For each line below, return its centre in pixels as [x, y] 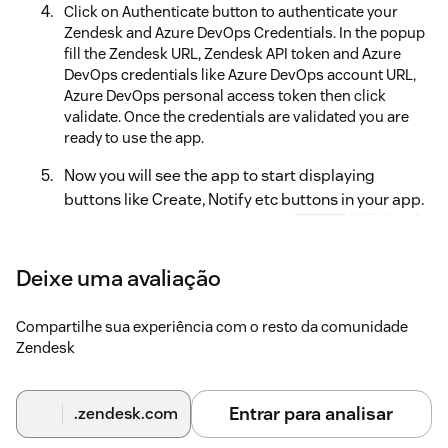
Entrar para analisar [311, 414]
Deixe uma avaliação [118, 278]
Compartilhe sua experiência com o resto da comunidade [212, 327]
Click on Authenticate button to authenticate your [231, 12]
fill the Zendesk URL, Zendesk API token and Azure [232, 54]
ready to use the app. [134, 138]
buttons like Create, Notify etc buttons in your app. [244, 200]
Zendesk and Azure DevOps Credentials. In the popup [244, 33]
